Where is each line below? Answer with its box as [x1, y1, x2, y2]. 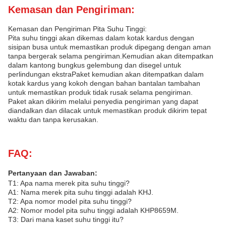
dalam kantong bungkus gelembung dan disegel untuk [8, 61, 181, 69]
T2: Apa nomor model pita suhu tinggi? [8, 197, 132, 205]
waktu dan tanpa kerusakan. [8, 116, 98, 124]
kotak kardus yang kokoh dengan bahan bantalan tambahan [8, 79, 200, 87]
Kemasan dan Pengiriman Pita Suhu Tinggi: [8, 25, 147, 33]
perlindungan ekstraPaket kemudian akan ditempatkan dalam [8, 70, 204, 78]
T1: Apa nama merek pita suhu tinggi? [8, 179, 130, 187]
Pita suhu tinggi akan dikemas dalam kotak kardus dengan [8, 34, 194, 42]
